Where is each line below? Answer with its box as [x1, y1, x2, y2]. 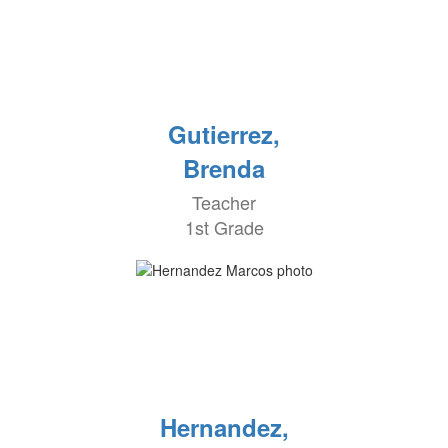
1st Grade [184, 214, 264, 240]
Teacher [192, 189, 256, 215]
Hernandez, [159, 410, 289, 444]
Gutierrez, [168, 117, 280, 151]
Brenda [183, 151, 265, 185]
